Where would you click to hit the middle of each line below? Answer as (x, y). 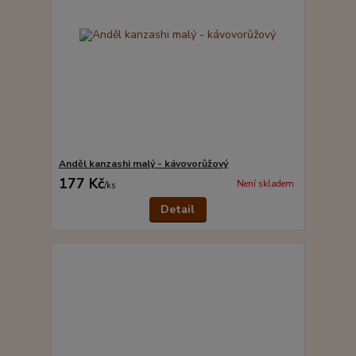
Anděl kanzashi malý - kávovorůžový (143, 163)
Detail (178, 209)
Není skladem (265, 184)
